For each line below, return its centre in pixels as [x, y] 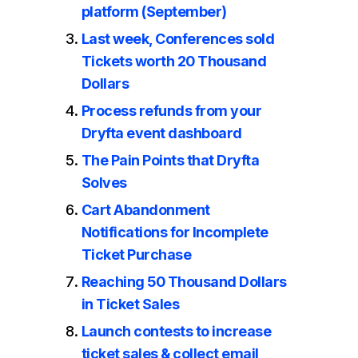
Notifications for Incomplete [175, 232]
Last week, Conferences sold [178, 38]
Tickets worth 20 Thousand [174, 61]
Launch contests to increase [176, 331]
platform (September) [154, 11]
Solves [104, 182]
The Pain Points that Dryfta [170, 160]
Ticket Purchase [136, 254]
